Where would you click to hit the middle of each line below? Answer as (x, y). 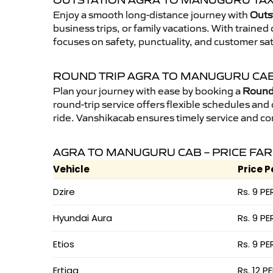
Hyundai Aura (83, 218)
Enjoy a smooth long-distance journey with (151, 15)
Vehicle (71, 169)
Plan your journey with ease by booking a (148, 91)
